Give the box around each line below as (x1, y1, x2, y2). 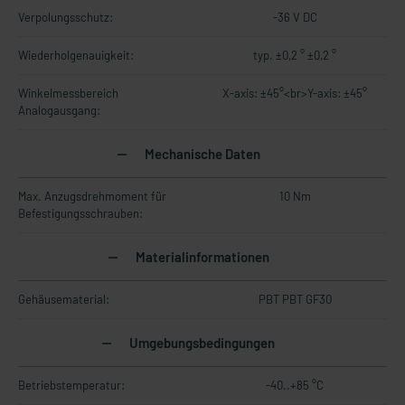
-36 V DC (272, 10, 317, 24)
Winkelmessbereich (18, 86, 118, 100)
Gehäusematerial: (18, 292, 109, 306)
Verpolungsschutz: (18, 10, 113, 24)
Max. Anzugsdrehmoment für (18, 189, 166, 203)
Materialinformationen (132, 249, 269, 265)
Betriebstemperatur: (18, 378, 125, 392)
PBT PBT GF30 (258, 292, 332, 306)
